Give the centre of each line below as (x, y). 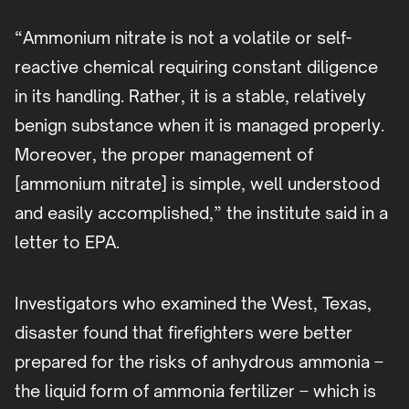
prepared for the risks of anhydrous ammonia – (199, 362)
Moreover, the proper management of (164, 155)
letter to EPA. (67, 242)
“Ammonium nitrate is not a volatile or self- (183, 38)
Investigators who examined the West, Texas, (193, 304)
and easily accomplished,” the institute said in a (201, 213)
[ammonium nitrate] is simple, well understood (197, 184)
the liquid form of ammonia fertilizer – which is (195, 391)
